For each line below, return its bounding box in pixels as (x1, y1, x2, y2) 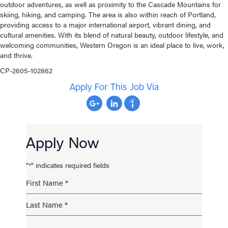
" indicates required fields (31, 160, 110, 170)
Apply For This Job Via (69, 80, 159, 93)
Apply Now (26, 132, 99, 153)
